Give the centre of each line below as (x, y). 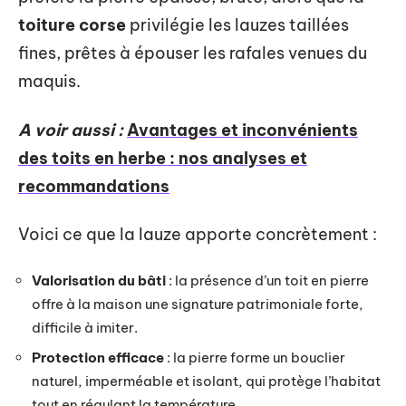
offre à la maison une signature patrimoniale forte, (198, 304)
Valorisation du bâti (99, 280)
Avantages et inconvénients (242, 130)
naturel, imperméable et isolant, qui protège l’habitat (206, 381)
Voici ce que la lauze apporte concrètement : (198, 234)
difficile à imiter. (85, 327)
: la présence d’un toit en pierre (267, 280)
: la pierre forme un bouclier (255, 358)
